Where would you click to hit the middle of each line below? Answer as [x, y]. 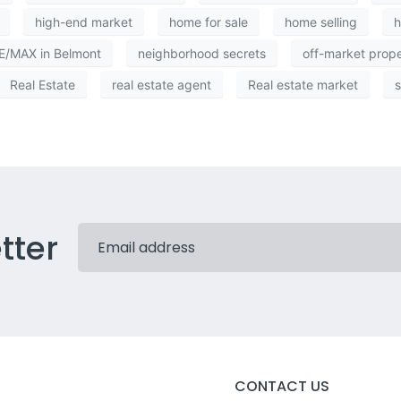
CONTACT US [282, 387]
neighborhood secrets [202, 53]
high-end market [84, 21]
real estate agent [162, 84]
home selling [321, 21]
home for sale [209, 21]
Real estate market [303, 84]
